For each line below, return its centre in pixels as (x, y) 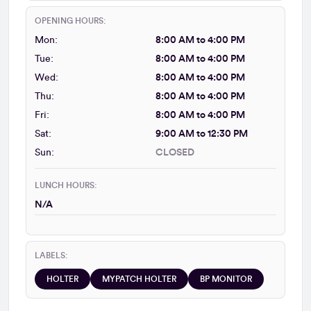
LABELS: (51, 255)
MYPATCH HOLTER (139, 279)
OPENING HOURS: (70, 20)
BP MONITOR (226, 279)
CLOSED (175, 152)
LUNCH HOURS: (66, 185)
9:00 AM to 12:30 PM (202, 134)
